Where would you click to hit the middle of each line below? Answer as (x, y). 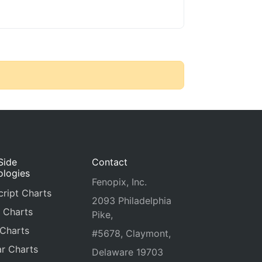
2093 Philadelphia (131, 201)
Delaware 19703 (127, 252)
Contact (109, 162)
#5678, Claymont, (131, 233)
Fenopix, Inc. (119, 182)
